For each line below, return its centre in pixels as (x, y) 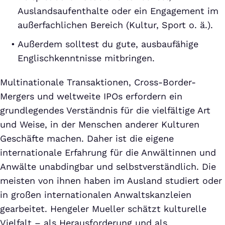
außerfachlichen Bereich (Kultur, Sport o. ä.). (115, 25)
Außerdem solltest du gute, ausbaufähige (108, 44)
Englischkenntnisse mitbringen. (86, 58)
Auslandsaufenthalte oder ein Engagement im (118, 11)
